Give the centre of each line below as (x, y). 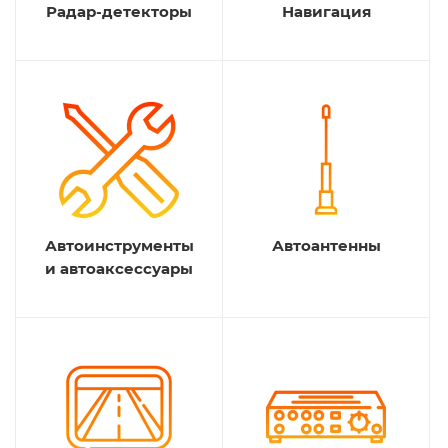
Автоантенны (326, 245)
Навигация (326, 11)
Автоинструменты (119, 245)
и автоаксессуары (119, 268)
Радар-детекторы (119, 11)
